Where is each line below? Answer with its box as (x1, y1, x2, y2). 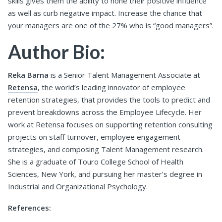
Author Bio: (8, 40, 109, 63)
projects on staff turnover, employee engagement (8, 132, 180, 142)
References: (8, 203, 51, 213)
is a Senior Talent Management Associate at (49, 70, 200, 80)
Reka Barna (8, 70, 49, 80)
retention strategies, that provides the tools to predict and (8, 95, 210, 105)
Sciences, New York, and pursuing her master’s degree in (8, 169, 202, 179)
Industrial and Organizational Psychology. (8, 181, 150, 192)
